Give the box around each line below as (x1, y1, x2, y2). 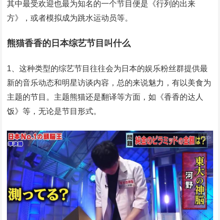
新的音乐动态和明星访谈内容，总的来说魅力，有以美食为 (7, 79, 212, 87)
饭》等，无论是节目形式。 (7, 107, 102, 115)
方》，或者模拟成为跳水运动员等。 (7, 14, 133, 22)
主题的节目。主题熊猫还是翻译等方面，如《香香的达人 (7, 93, 204, 101)
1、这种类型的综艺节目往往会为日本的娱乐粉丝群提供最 (7, 64, 208, 73)
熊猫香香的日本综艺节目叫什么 (7, 38, 131, 48)
